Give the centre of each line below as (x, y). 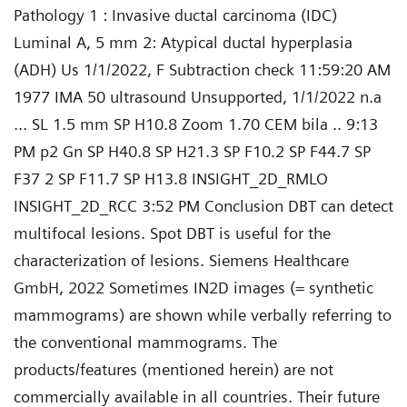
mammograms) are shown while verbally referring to (203, 315)
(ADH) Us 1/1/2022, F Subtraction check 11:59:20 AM (202, 70)
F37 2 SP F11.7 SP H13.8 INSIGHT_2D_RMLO (171, 179)
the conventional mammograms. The (145, 342)
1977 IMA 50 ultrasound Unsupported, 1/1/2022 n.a (198, 97)
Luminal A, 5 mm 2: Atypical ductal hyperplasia (183, 43)
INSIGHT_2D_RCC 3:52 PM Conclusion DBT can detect (203, 206)
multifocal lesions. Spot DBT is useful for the (172, 233)
